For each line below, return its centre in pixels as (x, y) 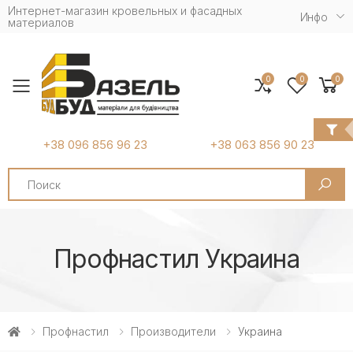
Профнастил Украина (176, 259)
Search (27, 174)
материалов (41, 22)
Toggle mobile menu (125, 96)
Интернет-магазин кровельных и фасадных (125, 11)
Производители (173, 332)
